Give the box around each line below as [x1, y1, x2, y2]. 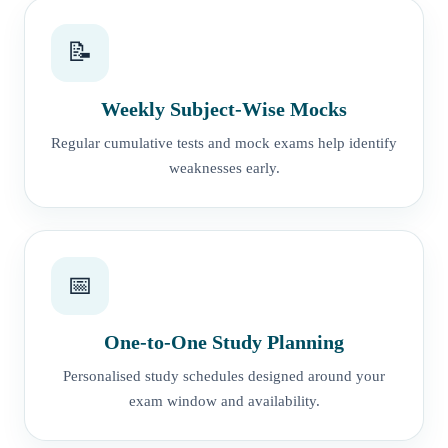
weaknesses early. [168, 159, 280, 176]
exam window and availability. [128, 392, 320, 409]
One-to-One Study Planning [104, 330, 344, 353]
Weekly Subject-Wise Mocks [101, 97, 347, 120]
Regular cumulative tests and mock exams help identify [51, 134, 397, 151]
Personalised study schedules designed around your [63, 367, 385, 384]
